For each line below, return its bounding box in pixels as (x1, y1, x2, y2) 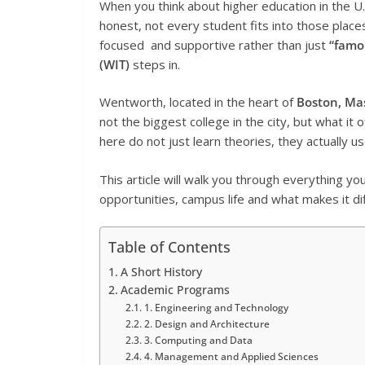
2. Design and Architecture (143, 317, 270, 332)
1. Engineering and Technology (143, 301, 288, 315)
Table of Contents (108, 237, 231, 257)
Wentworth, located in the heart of (99, 94, 297, 111)
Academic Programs (120, 283, 230, 298)
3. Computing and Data (143, 333, 253, 348)
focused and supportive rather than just (99, 36, 329, 53)
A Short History (120, 265, 202, 280)
